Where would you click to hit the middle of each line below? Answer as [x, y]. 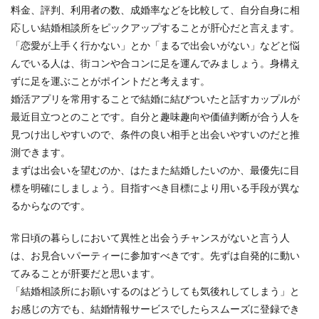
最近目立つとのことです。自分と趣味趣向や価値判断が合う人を [155, 116]
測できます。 [41, 152]
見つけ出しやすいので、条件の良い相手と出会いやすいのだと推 [155, 134]
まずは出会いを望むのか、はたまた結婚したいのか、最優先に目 [155, 170]
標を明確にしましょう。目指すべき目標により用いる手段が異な [155, 188]
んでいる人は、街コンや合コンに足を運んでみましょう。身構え [155, 63]
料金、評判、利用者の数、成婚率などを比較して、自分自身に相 [155, 10]
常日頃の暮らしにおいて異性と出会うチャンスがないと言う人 [150, 237]
